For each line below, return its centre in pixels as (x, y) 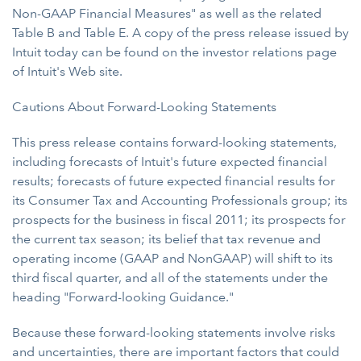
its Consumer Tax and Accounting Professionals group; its (180, 200)
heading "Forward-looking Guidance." (123, 297)
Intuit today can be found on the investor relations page (174, 52)
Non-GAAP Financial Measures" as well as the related (167, 13)
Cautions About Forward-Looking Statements (144, 107)
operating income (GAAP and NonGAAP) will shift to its (172, 258)
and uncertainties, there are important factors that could (176, 352)
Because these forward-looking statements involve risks (174, 332)
